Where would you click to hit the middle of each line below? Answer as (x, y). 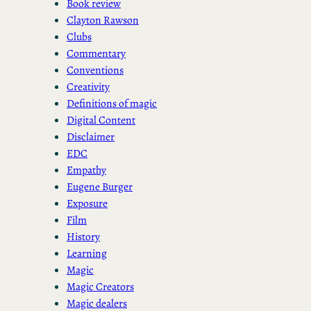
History (83, 236)
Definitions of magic (112, 103)
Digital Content (101, 119)
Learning (87, 253)
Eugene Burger (100, 186)
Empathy (86, 169)
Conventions (95, 69)
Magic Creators (100, 286)
